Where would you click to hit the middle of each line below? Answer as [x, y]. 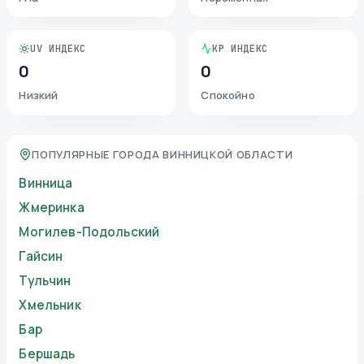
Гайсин [41, 257]
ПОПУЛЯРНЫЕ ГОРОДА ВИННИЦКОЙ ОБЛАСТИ [162, 155]
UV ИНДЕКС [58, 49]
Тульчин [45, 281]
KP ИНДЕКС [240, 49]
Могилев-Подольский [89, 232]
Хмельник [50, 305]
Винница [46, 184]
